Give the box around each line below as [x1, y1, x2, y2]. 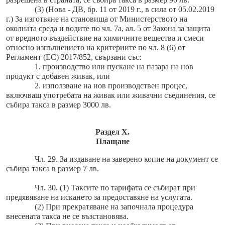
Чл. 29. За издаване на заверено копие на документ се [34, 155, 218, 164]
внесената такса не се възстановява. [6, 212, 129, 221]
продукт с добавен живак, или [6, 72, 110, 81]
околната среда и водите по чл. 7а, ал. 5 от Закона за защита [6, 24, 210, 33]
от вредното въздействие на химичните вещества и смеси [6, 34, 204, 43]
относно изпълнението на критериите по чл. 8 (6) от [6, 43, 185, 52]
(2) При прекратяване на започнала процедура [34, 202, 193, 211]
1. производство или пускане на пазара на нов [34, 62, 193, 71]
